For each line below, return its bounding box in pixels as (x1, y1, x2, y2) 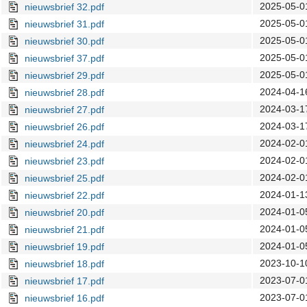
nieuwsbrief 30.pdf (25, 36, 104, 47)
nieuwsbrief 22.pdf (25, 190, 104, 201)
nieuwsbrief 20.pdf (25, 207, 104, 219)
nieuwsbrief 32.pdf (25, 1, 104, 13)
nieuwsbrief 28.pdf (25, 87, 104, 99)
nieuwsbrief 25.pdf (25, 173, 104, 184)
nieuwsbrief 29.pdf (25, 70, 104, 82)
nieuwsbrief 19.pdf (25, 241, 104, 253)
